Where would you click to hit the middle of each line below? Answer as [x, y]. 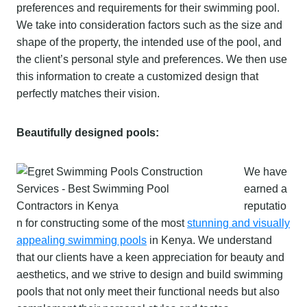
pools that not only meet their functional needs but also [148, 291]
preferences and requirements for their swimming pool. [148, 8]
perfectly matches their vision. [88, 93]
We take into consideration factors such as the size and [149, 25]
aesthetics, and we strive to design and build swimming [150, 274]
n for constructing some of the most [102, 223]
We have [266, 171]
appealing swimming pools [82, 240]
